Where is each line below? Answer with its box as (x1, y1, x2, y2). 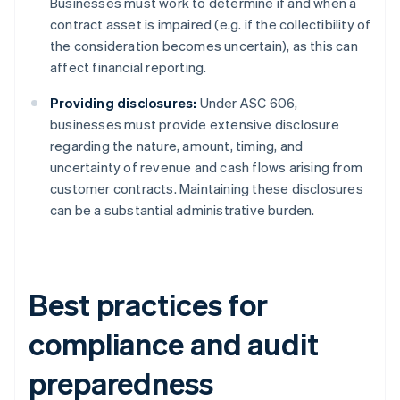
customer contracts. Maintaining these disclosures (50, 179, 363, 198)
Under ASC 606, (196, 94, 298, 112)
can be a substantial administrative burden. (50, 201, 315, 220)
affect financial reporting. (50, 58, 207, 77)
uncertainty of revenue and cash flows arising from (50, 158, 363, 177)
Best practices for (29, 285, 269, 324)
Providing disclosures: (50, 94, 197, 112)
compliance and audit (29, 324, 319, 363)
